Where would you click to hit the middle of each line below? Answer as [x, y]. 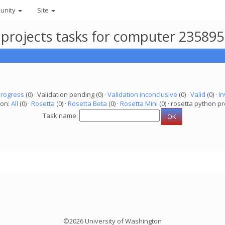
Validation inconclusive [142, 94]
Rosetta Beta [87, 103]
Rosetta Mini [139, 103]
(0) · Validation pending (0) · [66, 94]
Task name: [61, 116]
